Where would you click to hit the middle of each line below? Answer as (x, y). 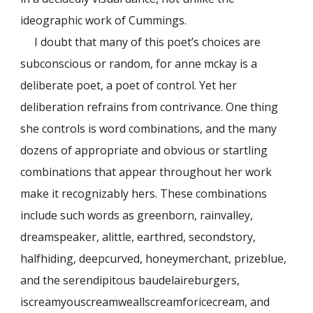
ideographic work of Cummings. (104, 21)
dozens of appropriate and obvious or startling (144, 151)
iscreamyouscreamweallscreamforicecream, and (145, 302)
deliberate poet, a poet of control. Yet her (129, 86)
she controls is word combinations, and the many (149, 129)
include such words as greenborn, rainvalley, (137, 216)
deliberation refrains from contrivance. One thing (150, 107)
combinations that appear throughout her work (146, 172)
